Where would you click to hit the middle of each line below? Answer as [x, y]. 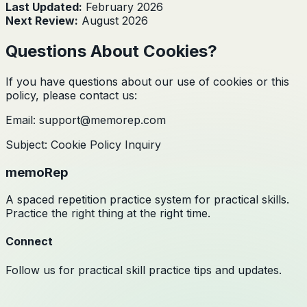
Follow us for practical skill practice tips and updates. [144, 270]
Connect [29, 242]
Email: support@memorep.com [86, 120]
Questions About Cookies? [111, 51]
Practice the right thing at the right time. [108, 213]
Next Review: [42, 20]
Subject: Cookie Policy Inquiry [83, 144]
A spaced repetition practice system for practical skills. [147, 200]
